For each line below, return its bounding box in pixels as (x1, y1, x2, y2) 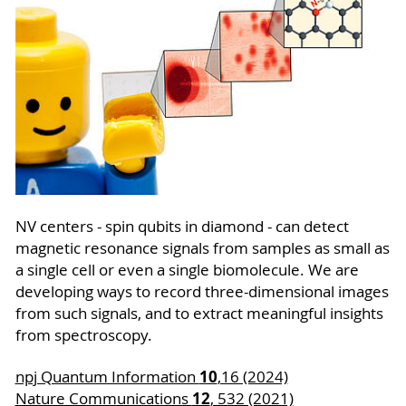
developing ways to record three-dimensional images (14, 281, 389, 302)
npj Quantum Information (14, 366, 199, 387)
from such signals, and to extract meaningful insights (14, 303, 383, 324)
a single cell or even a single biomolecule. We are (14, 259, 359, 280)
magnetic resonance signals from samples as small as (14, 237, 390, 258)
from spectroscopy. (14, 324, 159, 345)
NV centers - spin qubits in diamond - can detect (14, 216, 349, 237)
